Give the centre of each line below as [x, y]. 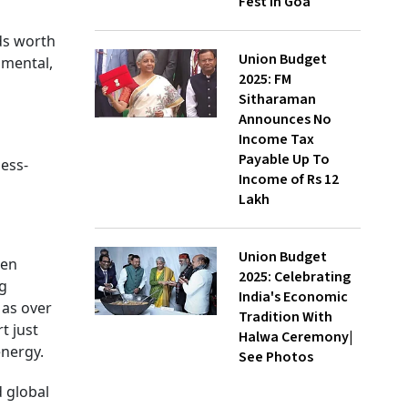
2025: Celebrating [295, 277]
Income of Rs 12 [289, 179]
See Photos [276, 357]
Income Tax [276, 139]
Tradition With [286, 317]
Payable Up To [284, 159]
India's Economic [293, 297]
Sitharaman [277, 99]
